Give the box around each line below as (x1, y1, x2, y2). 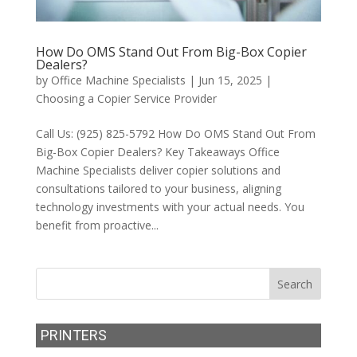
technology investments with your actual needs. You (35, 198, 304, 214)
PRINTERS (40, 326, 107, 343)
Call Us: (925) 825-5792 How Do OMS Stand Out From (35, 125, 316, 141)
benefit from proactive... (35, 217, 159, 233)
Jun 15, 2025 (198, 72, 262, 88)
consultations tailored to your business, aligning (35, 180, 281, 196)
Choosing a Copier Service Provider (35, 90, 217, 106)
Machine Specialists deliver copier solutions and (35, 162, 280, 178)
